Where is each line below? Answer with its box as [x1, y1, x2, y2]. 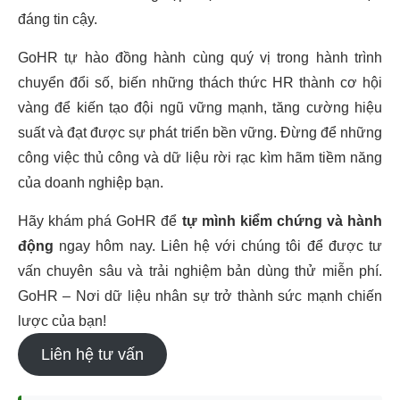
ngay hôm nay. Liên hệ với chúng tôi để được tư [54, 238, 382, 254]
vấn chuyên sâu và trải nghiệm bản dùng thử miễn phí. [18, 263, 382, 279]
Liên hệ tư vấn [40, 346, 144, 363]
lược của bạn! [18, 313, 106, 329]
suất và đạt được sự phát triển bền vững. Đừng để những [18, 125, 382, 140]
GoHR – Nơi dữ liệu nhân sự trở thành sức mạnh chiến [18, 288, 382, 304]
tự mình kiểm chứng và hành [181, 213, 382, 229]
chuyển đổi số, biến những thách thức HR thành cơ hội [18, 75, 382, 90]
